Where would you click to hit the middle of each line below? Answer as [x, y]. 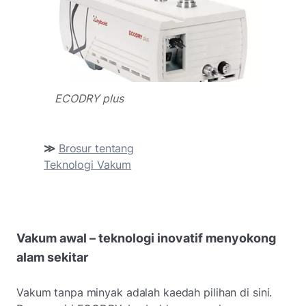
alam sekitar [52, 257]
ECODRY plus [89, 98]
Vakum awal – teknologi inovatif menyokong [146, 238]
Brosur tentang [96, 148]
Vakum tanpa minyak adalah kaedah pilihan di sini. [144, 292]
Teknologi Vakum [88, 164]
